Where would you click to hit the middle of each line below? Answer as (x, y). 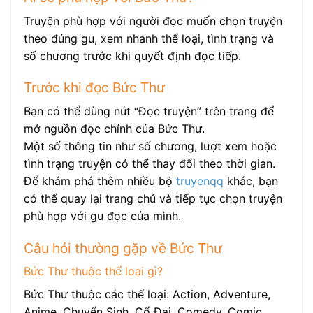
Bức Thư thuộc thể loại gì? (93, 271)
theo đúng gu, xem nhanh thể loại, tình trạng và (149, 38)
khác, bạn (251, 181)
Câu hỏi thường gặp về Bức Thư (123, 248)
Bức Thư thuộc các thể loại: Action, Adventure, (147, 294)
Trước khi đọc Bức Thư (94, 88)
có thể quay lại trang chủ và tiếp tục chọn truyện (153, 199)
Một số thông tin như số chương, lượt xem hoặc (150, 146)
